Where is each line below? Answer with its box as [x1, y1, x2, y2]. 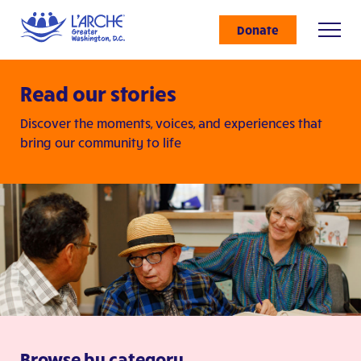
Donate [237, 23, 279, 37]
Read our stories [20, 80, 176, 106]
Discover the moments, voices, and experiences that [20, 115, 322, 131]
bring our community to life [20, 135, 181, 151]
